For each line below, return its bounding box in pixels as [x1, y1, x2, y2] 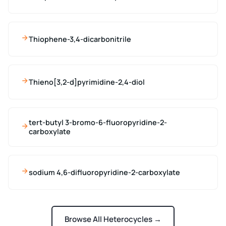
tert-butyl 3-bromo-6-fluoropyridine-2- [29, 118, 167, 128]
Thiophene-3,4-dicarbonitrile [29, 34, 131, 44]
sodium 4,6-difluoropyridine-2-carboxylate [29, 167, 180, 177]
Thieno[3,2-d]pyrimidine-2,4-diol [29, 77, 145, 87]
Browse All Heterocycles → [65, 214, 161, 225]
